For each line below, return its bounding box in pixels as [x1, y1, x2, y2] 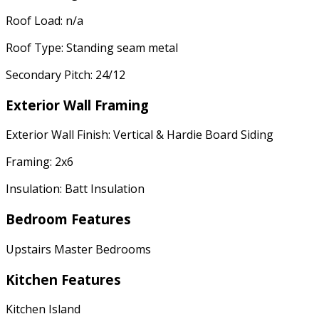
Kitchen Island [6, 301, 80, 318]
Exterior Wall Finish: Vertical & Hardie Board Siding [6, 127, 273, 143]
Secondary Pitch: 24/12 [6, 66, 125, 83]
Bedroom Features [6, 210, 131, 229]
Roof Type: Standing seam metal [6, 39, 178, 56]
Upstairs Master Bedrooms [6, 241, 151, 257]
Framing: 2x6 [6, 154, 73, 170]
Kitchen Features [6, 270, 121, 288]
